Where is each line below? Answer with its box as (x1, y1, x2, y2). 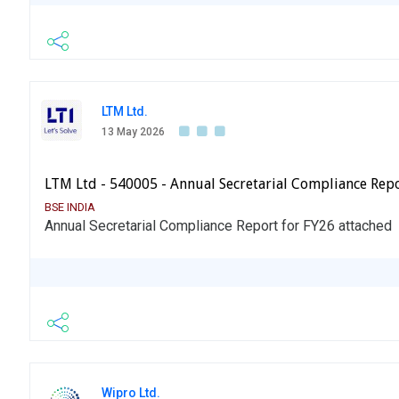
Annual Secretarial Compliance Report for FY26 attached (45, 217, 392, 235)
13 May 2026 (102, 126, 165, 139)
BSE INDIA (45, 200, 95, 215)
